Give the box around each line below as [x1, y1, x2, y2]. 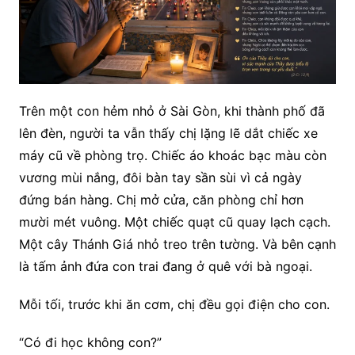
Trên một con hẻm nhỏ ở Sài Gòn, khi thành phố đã [18, 103, 325, 120]
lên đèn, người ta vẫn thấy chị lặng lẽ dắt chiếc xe [18, 125, 318, 142]
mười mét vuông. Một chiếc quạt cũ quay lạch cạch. [18, 214, 330, 231]
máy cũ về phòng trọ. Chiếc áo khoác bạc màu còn [18, 147, 326, 164]
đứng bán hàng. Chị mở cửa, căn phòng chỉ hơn [18, 192, 303, 208]
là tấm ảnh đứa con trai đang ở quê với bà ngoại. [18, 258, 312, 275]
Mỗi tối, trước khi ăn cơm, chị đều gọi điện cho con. [18, 296, 330, 313]
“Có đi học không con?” [18, 334, 162, 351]
